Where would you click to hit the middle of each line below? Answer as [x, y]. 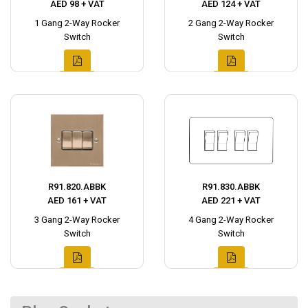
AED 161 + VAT [77, 200]
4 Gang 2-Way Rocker [231, 220]
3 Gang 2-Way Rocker [77, 220]
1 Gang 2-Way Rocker [77, 23]
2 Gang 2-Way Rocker [231, 23]
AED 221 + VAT [231, 200]
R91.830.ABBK [231, 187]
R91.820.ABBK [77, 187]
